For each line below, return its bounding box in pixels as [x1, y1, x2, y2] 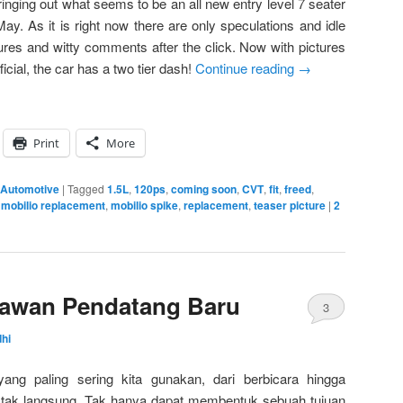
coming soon [171, 181, 237, 198]
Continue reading [195, 58, 298, 77]
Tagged [67, 181, 104, 197]
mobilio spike [111, 197, 178, 214]
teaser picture [254, 197, 326, 214]
